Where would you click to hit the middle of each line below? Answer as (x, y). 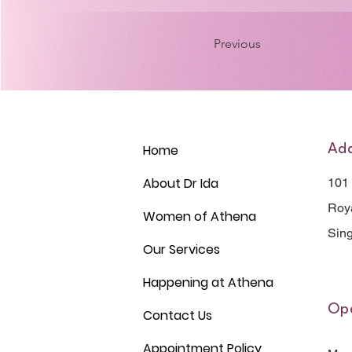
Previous (237, 44)
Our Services (181, 249)
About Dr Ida (181, 183)
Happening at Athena (208, 282)
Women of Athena (200, 216)
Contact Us (178, 315)
